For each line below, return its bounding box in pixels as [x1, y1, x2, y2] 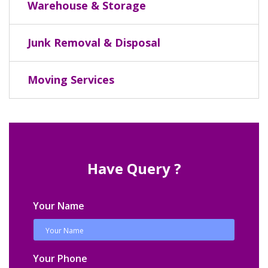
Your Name [33, 199, 84, 212]
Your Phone [33, 252, 87, 265]
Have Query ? [87, 159, 181, 178]
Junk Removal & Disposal [28, 35, 160, 50]
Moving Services [28, 72, 114, 87]
